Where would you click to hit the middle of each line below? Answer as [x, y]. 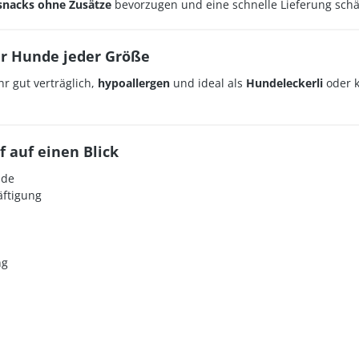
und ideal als [208, 83]
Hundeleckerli [284, 83]
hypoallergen [134, 83]
